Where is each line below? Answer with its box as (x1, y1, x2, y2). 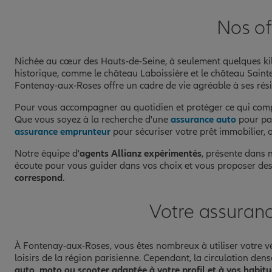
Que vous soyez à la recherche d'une (15, 114, 171, 126)
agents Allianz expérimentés (80, 148, 202, 160)
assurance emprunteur (15, 126, 110, 138)
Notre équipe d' (15, 148, 80, 160)
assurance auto (171, 114, 236, 126)
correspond (15, 172, 63, 185)
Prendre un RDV (100, 4, 161, 15)
